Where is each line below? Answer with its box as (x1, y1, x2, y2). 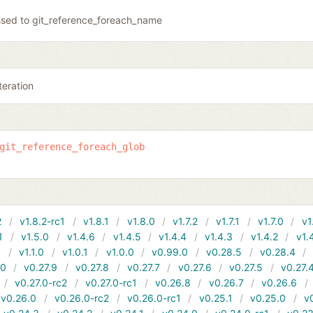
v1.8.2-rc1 (20, 215, 66, 228)
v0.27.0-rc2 (15, 277, 68, 289)
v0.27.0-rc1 (85, 277, 138, 289)
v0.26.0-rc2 (54, 292, 110, 305)
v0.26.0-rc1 (126, 292, 181, 305)
